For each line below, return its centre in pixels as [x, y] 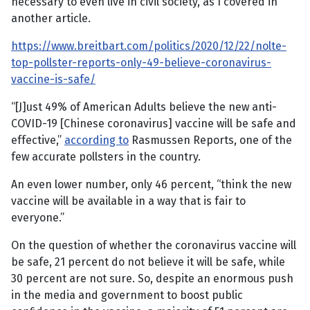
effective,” [38, 140]
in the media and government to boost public [127, 295]
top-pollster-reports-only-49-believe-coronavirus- [141, 63]
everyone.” [38, 218]
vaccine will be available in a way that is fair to [128, 201]
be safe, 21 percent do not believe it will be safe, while [148, 262]
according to [97, 140]
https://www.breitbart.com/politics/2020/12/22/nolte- [149, 46]
